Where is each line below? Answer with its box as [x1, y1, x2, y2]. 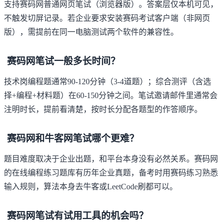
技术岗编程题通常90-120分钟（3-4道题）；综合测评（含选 [4, 77, 211, 86]
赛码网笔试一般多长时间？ [7, 56, 120, 67]
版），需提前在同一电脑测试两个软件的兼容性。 [4, 28, 178, 37]
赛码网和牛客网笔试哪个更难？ [7, 133, 139, 144]
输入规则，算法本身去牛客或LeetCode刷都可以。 [4, 182, 177, 191]
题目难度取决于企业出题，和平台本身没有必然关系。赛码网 [4, 155, 218, 164]
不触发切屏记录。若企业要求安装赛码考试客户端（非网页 [4, 14, 210, 23]
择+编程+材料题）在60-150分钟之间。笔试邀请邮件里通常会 [4, 91, 218, 100]
